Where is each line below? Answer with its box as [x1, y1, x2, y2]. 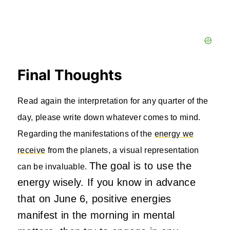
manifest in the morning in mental [17, 209, 175, 221]
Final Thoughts [17, 66, 122, 84]
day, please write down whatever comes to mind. [17, 112, 201, 122]
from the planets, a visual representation [45, 145, 199, 155]
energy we [154, 129, 194, 138]
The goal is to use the [89, 160, 192, 171]
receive [17, 145, 46, 155]
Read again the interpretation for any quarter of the [17, 96, 208, 105]
